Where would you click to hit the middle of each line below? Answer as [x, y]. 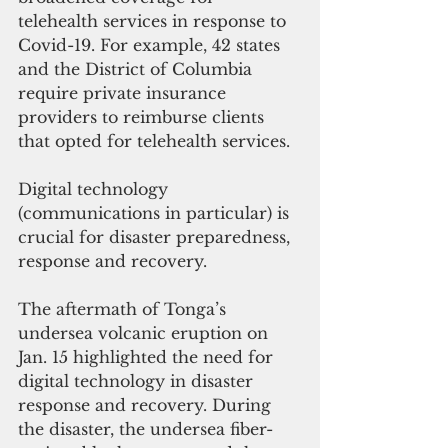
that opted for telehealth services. [156, 141]
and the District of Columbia [137, 69]
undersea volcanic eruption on [145, 333]
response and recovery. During [147, 405]
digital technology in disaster [138, 381]
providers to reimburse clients [143, 117]
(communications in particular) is [156, 213]
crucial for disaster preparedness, [156, 237]
